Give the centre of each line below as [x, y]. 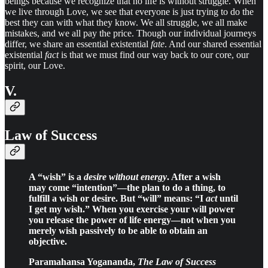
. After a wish [194, 177]
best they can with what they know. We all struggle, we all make [126, 23]
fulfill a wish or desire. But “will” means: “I [117, 199]
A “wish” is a [56, 177]
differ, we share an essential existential [78, 44]
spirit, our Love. [35, 66]
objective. [48, 242]
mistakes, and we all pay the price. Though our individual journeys [130, 33]
